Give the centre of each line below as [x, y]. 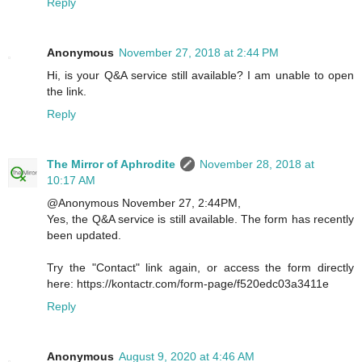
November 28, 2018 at [257, 164]
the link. [67, 91]
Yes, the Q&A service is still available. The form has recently [200, 219]
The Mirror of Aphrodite [111, 164]
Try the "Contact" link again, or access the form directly [200, 267]
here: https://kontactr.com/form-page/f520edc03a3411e [188, 283]
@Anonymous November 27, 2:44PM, [144, 202]
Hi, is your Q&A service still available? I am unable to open [200, 75]
